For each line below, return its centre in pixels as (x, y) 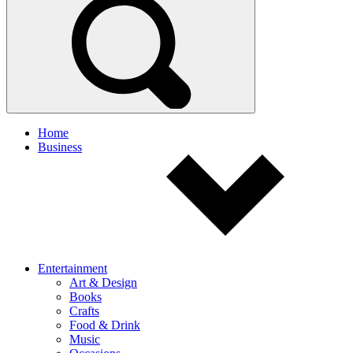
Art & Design (103, 282)
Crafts (84, 310)
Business (60, 147)
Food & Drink (105, 325)
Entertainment (72, 268)
